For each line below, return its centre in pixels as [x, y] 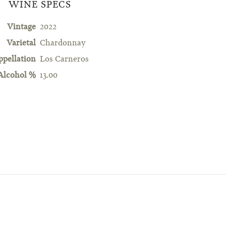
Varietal [21, 44]
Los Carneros [64, 60]
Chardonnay [63, 44]
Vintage [21, 27]
